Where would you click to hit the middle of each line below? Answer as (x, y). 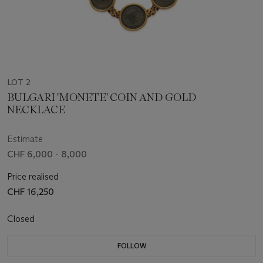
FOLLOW (131, 246)
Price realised (33, 177)
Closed (22, 219)
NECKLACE (36, 110)
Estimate (25, 139)
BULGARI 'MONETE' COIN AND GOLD (102, 98)
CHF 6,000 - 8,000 (47, 154)
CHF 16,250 (31, 192)
